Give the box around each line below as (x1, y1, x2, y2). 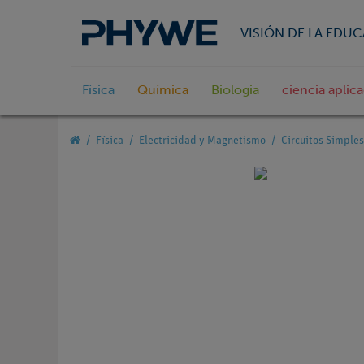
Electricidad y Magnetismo (139, 135, 266, 148)
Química (137, 82, 188, 98)
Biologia (211, 82, 259, 98)
